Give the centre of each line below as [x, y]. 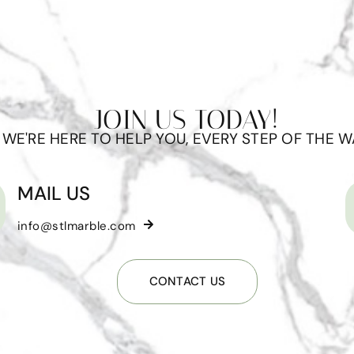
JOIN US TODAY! [187, 120]
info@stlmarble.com [76, 226]
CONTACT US [187, 282]
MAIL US [53, 194]
